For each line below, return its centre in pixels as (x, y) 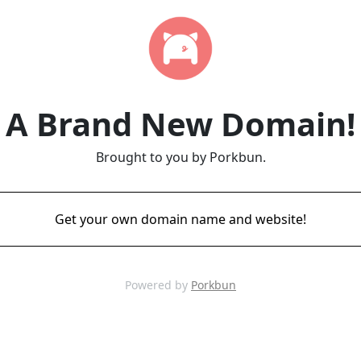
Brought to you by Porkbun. (180, 157)
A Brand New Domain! (180, 124)
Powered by (158, 285)
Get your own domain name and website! (180, 219)
